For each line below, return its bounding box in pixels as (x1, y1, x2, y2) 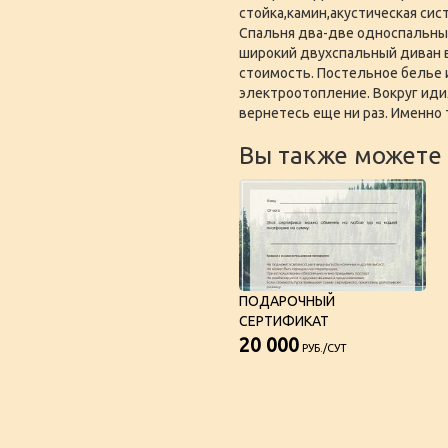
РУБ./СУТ (299, 341, 347, 354)
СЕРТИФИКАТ (239, 312, 329, 329)
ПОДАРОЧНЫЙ (239, 292, 335, 309)
